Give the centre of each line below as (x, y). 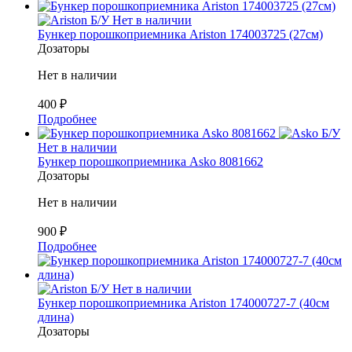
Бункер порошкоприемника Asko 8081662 (150, 161)
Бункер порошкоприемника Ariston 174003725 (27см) (180, 34)
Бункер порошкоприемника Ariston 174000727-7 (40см (183, 302)
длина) (56, 317)
